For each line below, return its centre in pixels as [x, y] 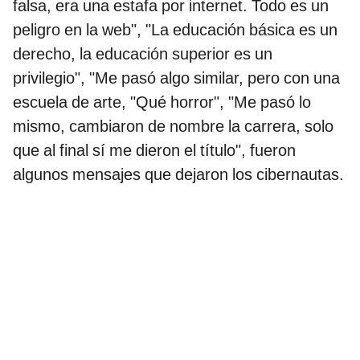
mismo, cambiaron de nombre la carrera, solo [173, 127]
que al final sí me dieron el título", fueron [154, 151]
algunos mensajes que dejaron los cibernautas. [178, 175]
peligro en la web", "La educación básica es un [175, 30]
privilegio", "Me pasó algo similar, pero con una [176, 78]
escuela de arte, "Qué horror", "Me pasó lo [162, 102]
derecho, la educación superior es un [143, 54]
